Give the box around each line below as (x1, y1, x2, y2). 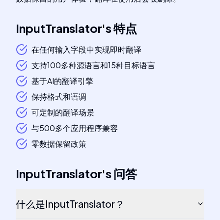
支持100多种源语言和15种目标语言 (31, 60, 155, 70)
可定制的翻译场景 (31, 107, 94, 117)
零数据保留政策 (31, 138, 86, 149)
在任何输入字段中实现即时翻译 (31, 44, 141, 55)
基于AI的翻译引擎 (31, 76, 93, 86)
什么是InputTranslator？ (16, 197, 125, 210)
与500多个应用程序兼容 (31, 123, 118, 133)
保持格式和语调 (31, 91, 86, 102)
